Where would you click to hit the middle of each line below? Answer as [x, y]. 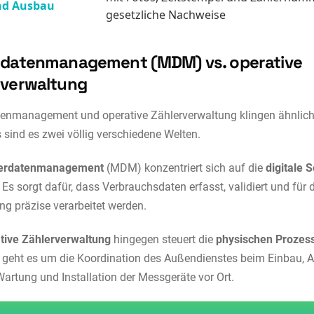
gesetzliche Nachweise [166, 15]
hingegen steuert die [164, 240]
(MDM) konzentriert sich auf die [186, 168]
